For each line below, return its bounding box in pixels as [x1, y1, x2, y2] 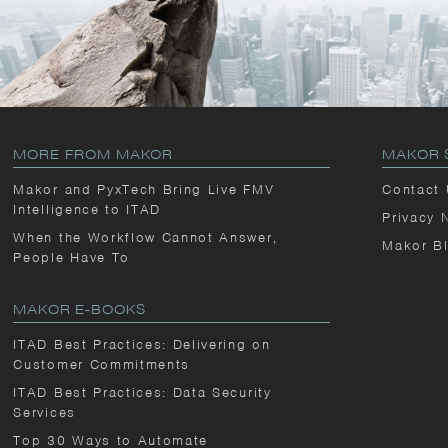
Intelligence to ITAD [13, 201, 162, 218]
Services [13, 404, 76, 421]
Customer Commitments [13, 356, 191, 373]
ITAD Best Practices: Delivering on [13, 336, 271, 353]
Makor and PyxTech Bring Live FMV [13, 181, 275, 198]
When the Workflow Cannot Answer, [13, 229, 278, 246]
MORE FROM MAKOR [13, 146, 174, 163]
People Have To [13, 249, 130, 266]
